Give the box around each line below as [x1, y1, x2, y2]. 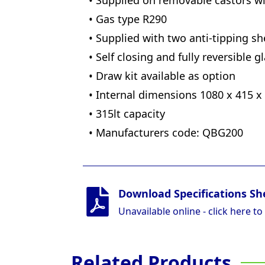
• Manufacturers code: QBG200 [89, 125, 243, 140]
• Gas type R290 [89, 12, 167, 27]
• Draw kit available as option [89, 69, 235, 83]
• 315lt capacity [89, 106, 165, 121]
